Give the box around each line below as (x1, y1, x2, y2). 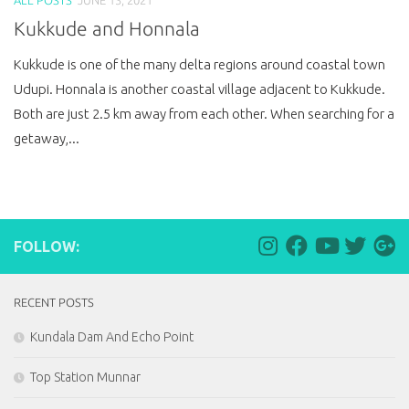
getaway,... (14, 130, 79, 146)
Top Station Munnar (30, 369, 141, 384)
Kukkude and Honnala (14, 17, 200, 39)
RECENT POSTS (14, 295, 94, 309)
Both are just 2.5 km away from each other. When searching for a (14, 105, 394, 121)
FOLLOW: (14, 237, 79, 255)
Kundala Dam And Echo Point (30, 329, 194, 344)
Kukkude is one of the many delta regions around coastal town (14, 56, 385, 72)
